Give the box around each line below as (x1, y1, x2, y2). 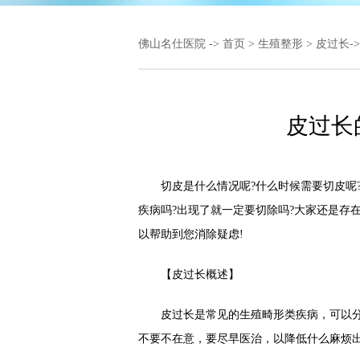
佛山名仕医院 (138, 38, 206, 50)
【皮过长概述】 (138, 268, 239, 280)
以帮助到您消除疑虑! (138, 228, 243, 240)
